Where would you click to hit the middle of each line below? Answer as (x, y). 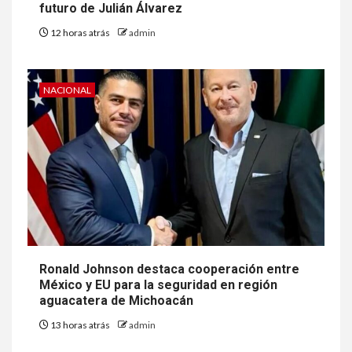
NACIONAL (67, 90)
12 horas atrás (80, 32)
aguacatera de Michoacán (116, 300)
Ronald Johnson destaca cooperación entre (169, 269)
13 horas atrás (80, 324)
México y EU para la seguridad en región (158, 284)
